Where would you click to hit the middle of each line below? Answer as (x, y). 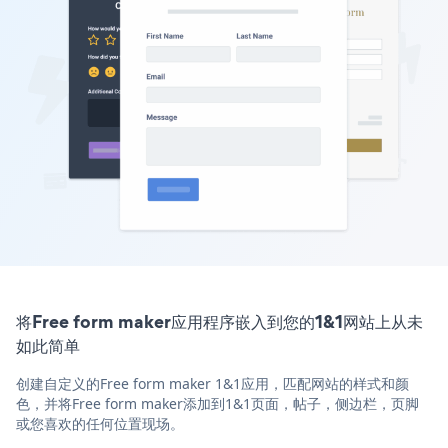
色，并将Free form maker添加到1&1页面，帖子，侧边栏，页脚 (217, 403)
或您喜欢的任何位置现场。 (100, 423)
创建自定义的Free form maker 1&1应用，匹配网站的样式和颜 (212, 383)
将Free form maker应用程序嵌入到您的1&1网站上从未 (219, 321)
